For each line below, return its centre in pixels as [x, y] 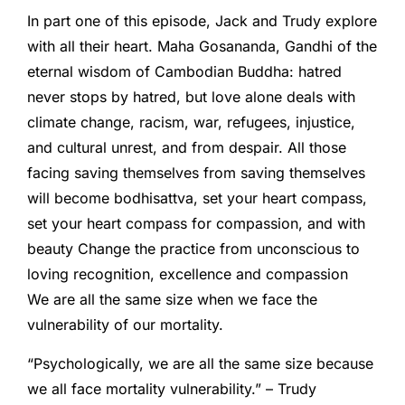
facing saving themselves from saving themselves [196, 173]
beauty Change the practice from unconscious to [193, 249]
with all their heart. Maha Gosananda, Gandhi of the [202, 47]
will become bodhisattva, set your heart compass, [197, 198]
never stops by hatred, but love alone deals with [191, 97]
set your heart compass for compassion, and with [196, 224]
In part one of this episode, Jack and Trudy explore [202, 21]
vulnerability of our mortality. [125, 325]
